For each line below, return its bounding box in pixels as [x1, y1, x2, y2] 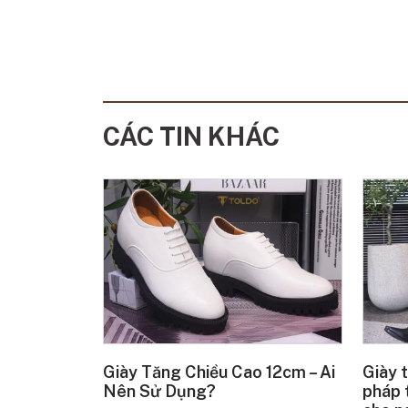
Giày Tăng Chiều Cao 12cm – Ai [103, 362, 336, 382]
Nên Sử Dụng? [103, 382, 217, 402]
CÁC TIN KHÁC [103, 121, 280, 151]
